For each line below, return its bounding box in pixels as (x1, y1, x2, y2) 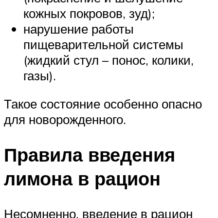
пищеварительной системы (23, 36, 183, 53)
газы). (23, 68, 56, 84)
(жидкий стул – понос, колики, (23, 52, 194, 68)
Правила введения (4, 142, 175, 166)
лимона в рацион (4, 166, 161, 190)
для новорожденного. (4, 111, 126, 127)
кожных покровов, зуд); (23, 5, 155, 21)
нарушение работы (23, 21, 134, 37)
